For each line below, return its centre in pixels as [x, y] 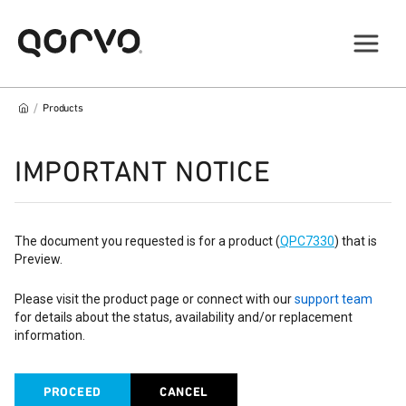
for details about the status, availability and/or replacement [184, 317]
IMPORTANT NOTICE [143, 172]
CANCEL [184, 392]
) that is [356, 241]
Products [63, 108]
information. [50, 335]
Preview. [39, 259]
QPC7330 [307, 241]
